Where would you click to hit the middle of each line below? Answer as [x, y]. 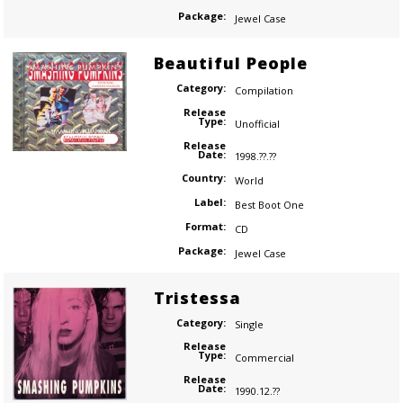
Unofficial [257, 123]
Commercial [264, 358]
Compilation [264, 90]
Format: [205, 226]
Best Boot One [269, 204]
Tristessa [197, 297]
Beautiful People [230, 63]
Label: [210, 202]
